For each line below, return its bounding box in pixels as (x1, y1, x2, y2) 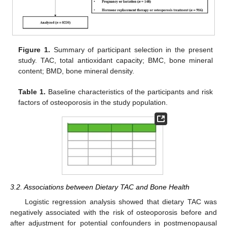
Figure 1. (18, 45, 51, 54)
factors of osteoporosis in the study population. (18, 98, 168, 106)
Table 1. (18, 87, 46, 96)
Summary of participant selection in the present (50, 45, 213, 54)
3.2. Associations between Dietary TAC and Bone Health (10, 183, 190, 192)
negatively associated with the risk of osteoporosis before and (10, 208, 217, 216)
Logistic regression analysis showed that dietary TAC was (24, 197, 217, 206)
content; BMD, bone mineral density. (18, 66, 135, 75)
